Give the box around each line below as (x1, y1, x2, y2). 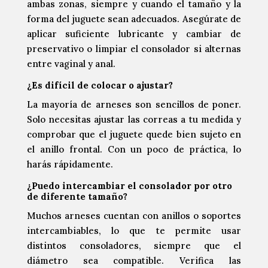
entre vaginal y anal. (26, 58, 115, 70)
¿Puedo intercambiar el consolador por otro (26, 180, 232, 192)
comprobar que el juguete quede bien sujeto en (26, 129, 242, 141)
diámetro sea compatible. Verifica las (26, 255, 242, 267)
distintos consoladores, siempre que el (26, 240, 242, 252)
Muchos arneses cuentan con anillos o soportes (26, 210, 242, 222)
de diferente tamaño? (26, 191, 127, 203)
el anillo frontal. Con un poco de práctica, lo (26, 144, 242, 156)
